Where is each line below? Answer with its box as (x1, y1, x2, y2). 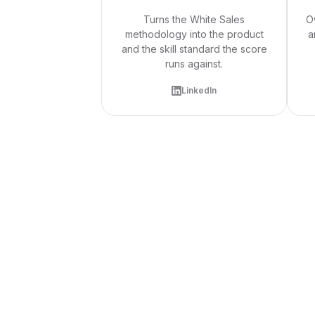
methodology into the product (124, 28, 264, 40)
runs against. (165, 58, 223, 70)
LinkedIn (181, 85, 217, 96)
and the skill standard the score (121, 43, 267, 55)
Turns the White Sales (143, 13, 245, 25)
